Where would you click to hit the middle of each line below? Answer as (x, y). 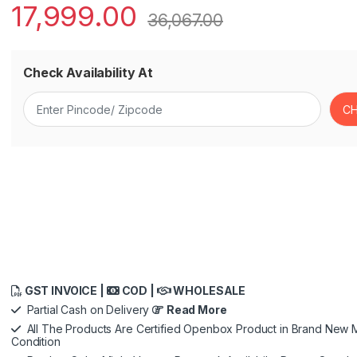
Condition (36, 341)
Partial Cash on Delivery (86, 309)
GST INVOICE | (64, 290)
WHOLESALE (208, 290)
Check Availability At (88, 73)
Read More (196, 309)
